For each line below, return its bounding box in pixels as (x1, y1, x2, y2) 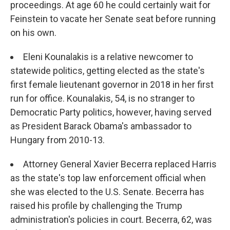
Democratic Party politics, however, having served (10, 107, 212, 118)
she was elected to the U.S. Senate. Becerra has (10, 186, 204, 197)
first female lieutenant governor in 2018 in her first (10, 79, 214, 90)
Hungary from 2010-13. (10, 135, 105, 145)
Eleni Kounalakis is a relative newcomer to (23, 51, 193, 62)
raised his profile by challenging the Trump (10, 200, 182, 211)
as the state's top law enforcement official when (10, 172, 206, 183)
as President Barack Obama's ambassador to (10, 121, 191, 131)
